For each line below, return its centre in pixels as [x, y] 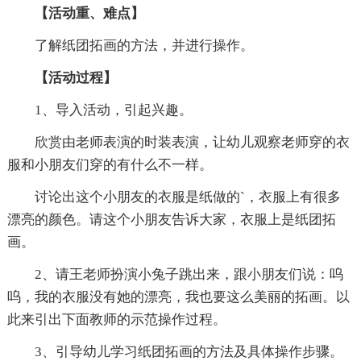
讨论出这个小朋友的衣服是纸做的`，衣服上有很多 [174, 197]
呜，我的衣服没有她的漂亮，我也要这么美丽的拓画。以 [178, 297]
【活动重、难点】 [75, 14]
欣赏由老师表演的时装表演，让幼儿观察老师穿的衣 [178, 143]
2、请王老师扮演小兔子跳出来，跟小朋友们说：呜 [175, 275]
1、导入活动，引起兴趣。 [100, 110]
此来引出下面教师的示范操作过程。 [116, 320]
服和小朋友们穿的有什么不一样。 [110, 165]
